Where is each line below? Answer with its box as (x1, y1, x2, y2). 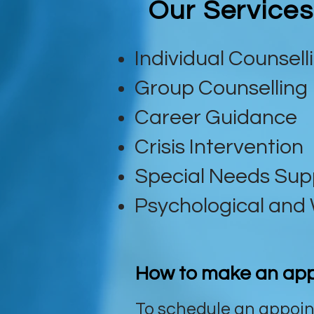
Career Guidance (135, 106, 301, 128)
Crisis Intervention (135, 135, 308, 158)
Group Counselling (135, 76, 312, 99)
